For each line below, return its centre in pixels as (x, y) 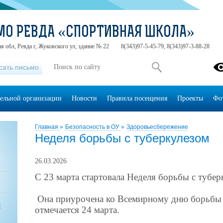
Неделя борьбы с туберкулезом (122, 138)
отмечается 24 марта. (77, 210)
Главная (47, 127)
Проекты (190, 98)
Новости (84, 98)
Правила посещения (137, 98)
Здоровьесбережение (157, 127)
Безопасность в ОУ (93, 127)
